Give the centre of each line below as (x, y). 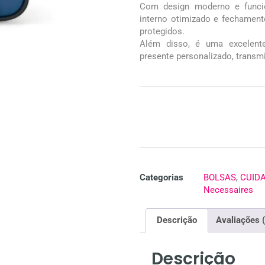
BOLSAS (220, 177)
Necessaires (228, 190)
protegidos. (162, 31)
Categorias (161, 177)
